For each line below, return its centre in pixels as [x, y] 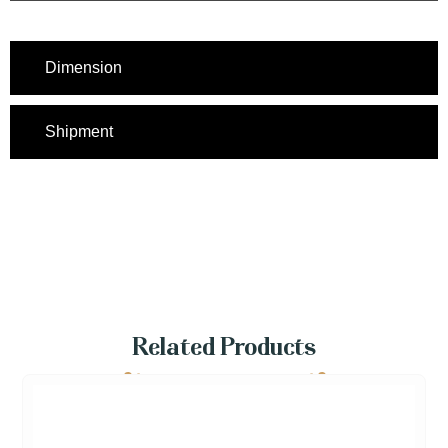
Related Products [224, 350]
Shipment [79, 132]
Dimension [83, 68]
